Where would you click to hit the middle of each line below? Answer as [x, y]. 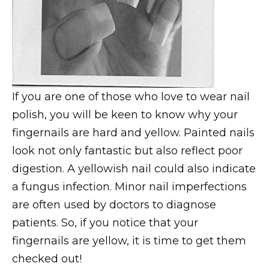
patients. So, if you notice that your [105, 222]
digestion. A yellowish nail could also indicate [134, 168]
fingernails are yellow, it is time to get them [129, 240]
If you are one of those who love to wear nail [131, 96]
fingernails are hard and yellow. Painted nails [133, 132]
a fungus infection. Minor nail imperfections [129, 186]
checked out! [47, 258]
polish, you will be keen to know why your [125, 114]
